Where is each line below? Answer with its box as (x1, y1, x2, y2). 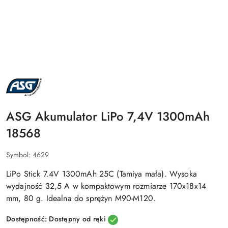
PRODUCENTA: (6, 83, 53, 94)
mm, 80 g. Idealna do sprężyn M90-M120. (6, 192, 156, 204)
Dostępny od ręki (49, 213, 108, 224)
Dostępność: (6, 213, 49, 224)
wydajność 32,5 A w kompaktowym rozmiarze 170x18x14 (6, 180, 207, 192)
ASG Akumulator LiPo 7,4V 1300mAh (6, 107, 210, 125)
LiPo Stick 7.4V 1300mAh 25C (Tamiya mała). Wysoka (6, 167, 197, 180)
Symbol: (6, 149, 33, 160)
